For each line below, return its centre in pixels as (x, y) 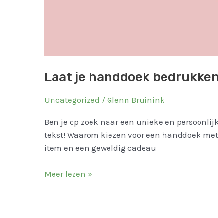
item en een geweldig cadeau (100, 148)
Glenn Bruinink (136, 100)
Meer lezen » (68, 173)
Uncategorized (72, 100)
